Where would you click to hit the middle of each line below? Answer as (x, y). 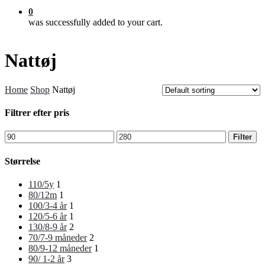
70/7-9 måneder (58, 237)
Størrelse (22, 161)
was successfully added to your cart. (96, 22)
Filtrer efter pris (37, 113)
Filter (243, 137)
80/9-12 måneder (60, 248)
